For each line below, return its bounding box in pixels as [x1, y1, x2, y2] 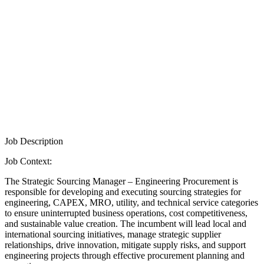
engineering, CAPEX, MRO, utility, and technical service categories [5, 197, 258, 207]
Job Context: [5, 156, 52, 166]
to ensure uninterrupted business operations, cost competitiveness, [5, 207, 247, 218]
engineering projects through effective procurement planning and [5, 250, 245, 260]
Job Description [5, 136, 63, 146]
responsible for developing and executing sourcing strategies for [5, 186, 241, 197]
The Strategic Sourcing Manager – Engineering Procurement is [5, 176, 238, 186]
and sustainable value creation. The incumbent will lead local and [5, 218, 246, 229]
